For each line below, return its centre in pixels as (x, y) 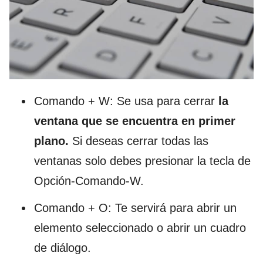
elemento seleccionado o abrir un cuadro (140, 227)
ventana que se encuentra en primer (135, 121)
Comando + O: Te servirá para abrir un (135, 208)
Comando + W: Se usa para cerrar (126, 101)
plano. (51, 141)
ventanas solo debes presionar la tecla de (142, 161)
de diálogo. (63, 247)
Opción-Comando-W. (89, 181)
